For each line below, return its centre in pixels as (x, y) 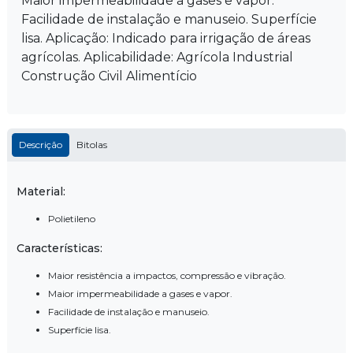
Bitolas (92, 145)
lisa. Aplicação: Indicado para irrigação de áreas (166, 38)
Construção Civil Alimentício (109, 76)
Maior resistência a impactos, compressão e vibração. (171, 275)
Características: (59, 248)
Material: (41, 191)
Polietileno (75, 218)
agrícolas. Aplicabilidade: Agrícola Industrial (157, 57)
